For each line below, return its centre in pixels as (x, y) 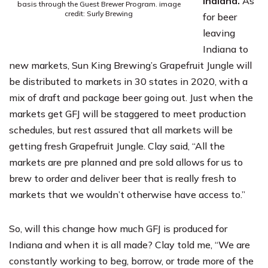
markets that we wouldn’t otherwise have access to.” (127, 194)
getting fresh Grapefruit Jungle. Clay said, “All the (117, 146)
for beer (220, 16)
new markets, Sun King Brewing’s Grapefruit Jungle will (130, 65)
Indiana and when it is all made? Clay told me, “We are (130, 244)
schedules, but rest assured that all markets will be (121, 130)
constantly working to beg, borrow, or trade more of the (131, 261)
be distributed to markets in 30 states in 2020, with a (128, 81)
